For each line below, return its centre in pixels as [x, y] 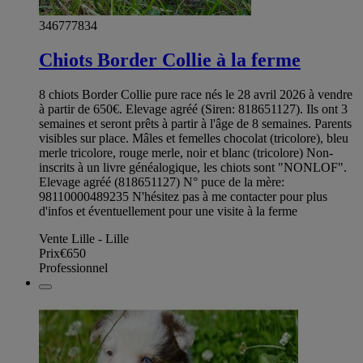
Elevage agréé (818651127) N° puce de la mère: [162, 181]
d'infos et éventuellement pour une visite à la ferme [168, 211]
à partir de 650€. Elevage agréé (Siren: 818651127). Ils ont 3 [193, 109]
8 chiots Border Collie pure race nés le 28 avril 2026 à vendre [196, 94]
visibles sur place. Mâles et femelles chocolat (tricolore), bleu [194, 138]
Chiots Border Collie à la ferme [170, 60]
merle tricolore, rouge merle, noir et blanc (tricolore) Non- [186, 152]
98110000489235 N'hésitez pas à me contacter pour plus [183, 196]
